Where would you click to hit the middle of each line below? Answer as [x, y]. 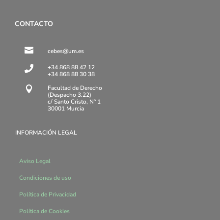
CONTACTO [34, 24]
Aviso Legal [35, 161]
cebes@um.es [66, 51]
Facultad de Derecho [75, 88]
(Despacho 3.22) [69, 95]
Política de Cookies [44, 211]
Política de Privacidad [48, 194]
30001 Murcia [66, 108]
